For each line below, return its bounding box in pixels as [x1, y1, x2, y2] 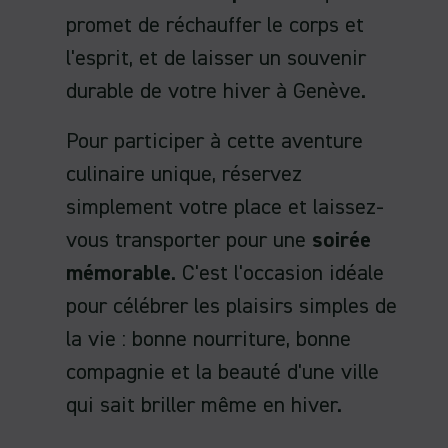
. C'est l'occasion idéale [171, 263, 384, 286]
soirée [312, 230, 371, 253]
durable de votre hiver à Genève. [66, 80, 366, 103]
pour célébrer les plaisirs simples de [66, 296, 397, 319]
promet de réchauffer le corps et [66, 14, 364, 37]
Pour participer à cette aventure [66, 131, 363, 154]
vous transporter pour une [66, 230, 312, 253]
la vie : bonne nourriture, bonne [66, 329, 351, 352]
